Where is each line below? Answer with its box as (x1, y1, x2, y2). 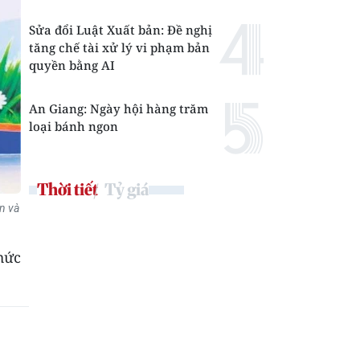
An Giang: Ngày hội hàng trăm (29, 100, 208, 117)
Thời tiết (37, 179, 98, 199)
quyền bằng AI (29, 57, 115, 73)
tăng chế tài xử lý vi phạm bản (29, 39, 210, 55)
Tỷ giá (104, 179, 149, 199)
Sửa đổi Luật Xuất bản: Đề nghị (29, 22, 212, 38)
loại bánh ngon (29, 118, 118, 134)
